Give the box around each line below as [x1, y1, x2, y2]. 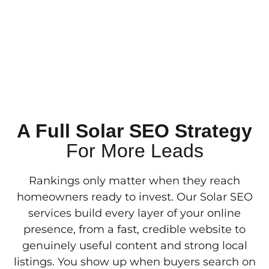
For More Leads [65, 140, 204, 162]
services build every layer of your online [28, 207, 241, 220]
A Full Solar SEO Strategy [17, 120, 252, 142]
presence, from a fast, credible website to [23, 223, 246, 237]
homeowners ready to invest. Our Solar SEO [16, 190, 253, 204]
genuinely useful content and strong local [22, 239, 247, 253]
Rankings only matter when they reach [29, 174, 240, 188]
